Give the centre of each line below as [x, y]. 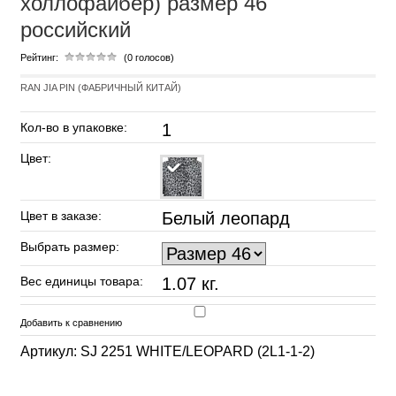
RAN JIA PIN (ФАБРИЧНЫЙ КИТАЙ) [101, 88]
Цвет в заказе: [61, 216]
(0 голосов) [149, 57]
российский [76, 30]
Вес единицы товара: [82, 281]
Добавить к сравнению [71, 322]
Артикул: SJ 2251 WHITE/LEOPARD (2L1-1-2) [168, 351]
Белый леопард [226, 218]
